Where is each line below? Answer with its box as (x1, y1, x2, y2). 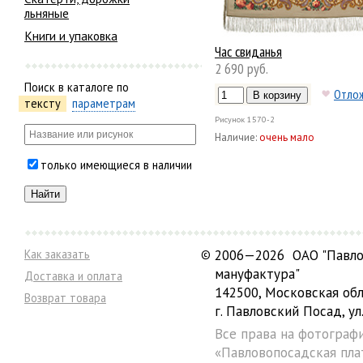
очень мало (259, 130, 314, 145)
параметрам (72, 96, 136, 112)
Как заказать (24, 246, 90, 262)
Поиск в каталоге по (24, 79, 129, 96)
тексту (24, 96, 61, 112)
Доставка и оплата (24, 268, 122, 284)
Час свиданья (215, 42, 282, 62)
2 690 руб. (215, 59, 268, 79)
